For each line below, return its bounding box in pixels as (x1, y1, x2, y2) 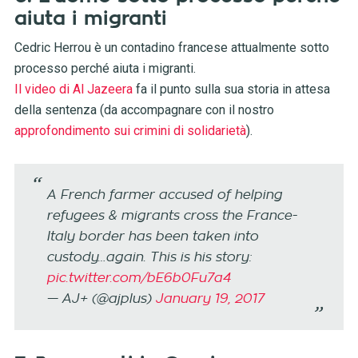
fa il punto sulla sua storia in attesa (132, 82, 330, 97)
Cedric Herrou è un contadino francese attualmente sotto (14, 40, 329, 56)
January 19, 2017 (154, 292, 264, 306)
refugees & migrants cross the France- (46, 209, 297, 223)
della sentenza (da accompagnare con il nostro (14, 102, 274, 118)
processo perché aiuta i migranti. (14, 61, 196, 77)
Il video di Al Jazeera (14, 82, 133, 97)
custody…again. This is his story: (46, 251, 252, 265)
